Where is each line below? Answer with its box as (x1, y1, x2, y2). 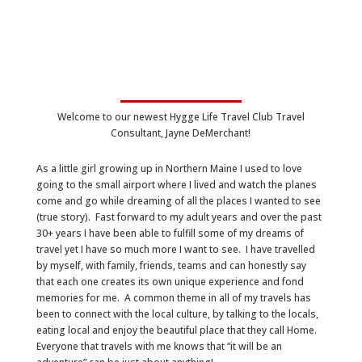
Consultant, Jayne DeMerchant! (111, 126, 251, 140)
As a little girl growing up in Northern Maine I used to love (36, 162, 302, 175)
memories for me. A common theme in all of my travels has (36, 291, 311, 305)
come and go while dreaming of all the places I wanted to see (36, 194, 321, 208)
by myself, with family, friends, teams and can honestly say (36, 259, 306, 272)
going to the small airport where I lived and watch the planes (36, 178, 317, 192)
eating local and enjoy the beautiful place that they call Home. (36, 323, 319, 337)
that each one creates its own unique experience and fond (36, 275, 304, 288)
